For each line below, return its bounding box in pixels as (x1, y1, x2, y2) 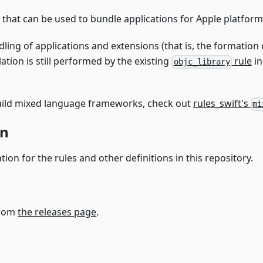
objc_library (173, 57, 230, 67)
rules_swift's (193, 97, 251, 110)
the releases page (18, 205, 97, 218)
